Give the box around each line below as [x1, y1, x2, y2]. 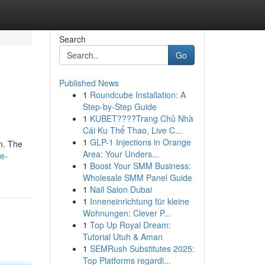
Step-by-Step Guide [82, 101, 157, 112]
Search [59, 33, 86, 45]
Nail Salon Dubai [89, 183, 152, 195]
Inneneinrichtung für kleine [89, 195, 189, 207]
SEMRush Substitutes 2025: [89, 243, 195, 254]
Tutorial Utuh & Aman [82, 231, 163, 243]
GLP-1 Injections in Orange [89, 136, 191, 148]
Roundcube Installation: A [89, 89, 186, 101]
